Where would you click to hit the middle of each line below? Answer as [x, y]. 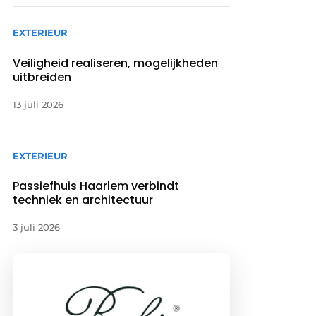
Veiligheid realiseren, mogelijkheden [116, 63]
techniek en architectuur [83, 200]
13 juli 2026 [38, 104]
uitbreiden [42, 77]
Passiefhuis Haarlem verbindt [96, 186]
